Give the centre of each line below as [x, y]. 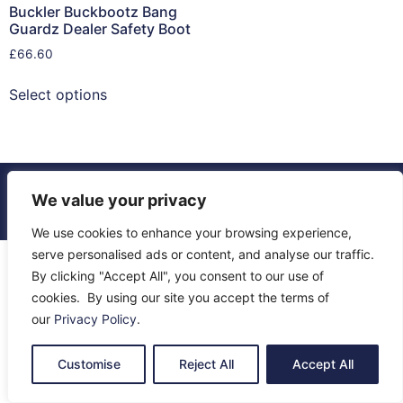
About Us [81, 211]
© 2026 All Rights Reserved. [201, 192]
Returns [205, 211]
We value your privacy [119, 200]
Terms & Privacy [280, 211]
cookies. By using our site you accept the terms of [180, 297]
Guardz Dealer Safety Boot [100, 29]
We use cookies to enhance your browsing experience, [192, 233]
